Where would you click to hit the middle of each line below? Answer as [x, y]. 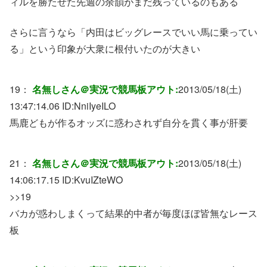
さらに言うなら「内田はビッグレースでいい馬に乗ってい [133, 32]
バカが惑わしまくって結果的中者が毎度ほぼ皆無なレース [133, 213]
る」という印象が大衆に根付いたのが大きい [105, 48]
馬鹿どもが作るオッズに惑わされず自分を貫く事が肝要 [129, 122]
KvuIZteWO [98, 179]
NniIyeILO [95, 105]
